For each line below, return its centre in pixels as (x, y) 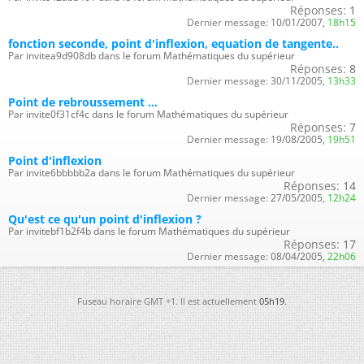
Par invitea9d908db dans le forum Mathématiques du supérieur (152, 56)
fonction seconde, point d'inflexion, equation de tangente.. (173, 44)
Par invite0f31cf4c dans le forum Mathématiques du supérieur (148, 115)
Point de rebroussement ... (83, 102)
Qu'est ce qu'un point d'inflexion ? (105, 219)
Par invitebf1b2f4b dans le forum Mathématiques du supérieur (149, 232)
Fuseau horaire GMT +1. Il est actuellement (168, 301)
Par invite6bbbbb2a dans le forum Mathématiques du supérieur (152, 173)
